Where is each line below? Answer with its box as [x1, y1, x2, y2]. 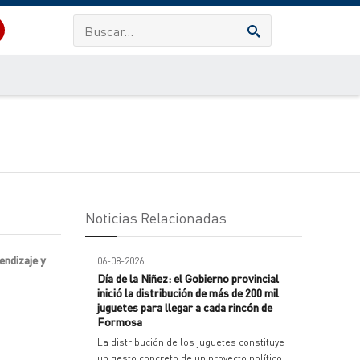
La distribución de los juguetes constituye [97, 336, 284, 348]
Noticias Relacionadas [85, 208, 227, 227]
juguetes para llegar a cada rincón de [97, 300, 272, 314]
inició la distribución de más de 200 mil [97, 285, 279, 300]
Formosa [97, 314, 142, 329]
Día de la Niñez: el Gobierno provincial [97, 271, 279, 285]
